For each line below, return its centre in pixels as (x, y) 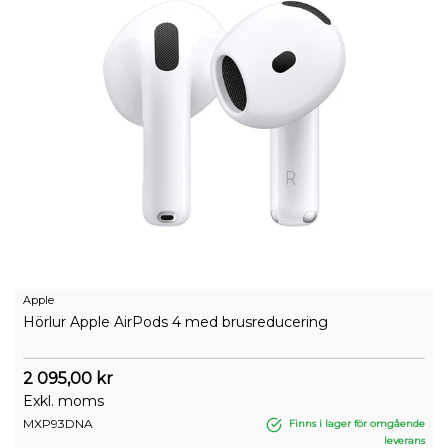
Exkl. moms (63, 401)
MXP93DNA (58, 424)
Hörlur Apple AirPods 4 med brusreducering (175, 322)
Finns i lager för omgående (355, 424)
